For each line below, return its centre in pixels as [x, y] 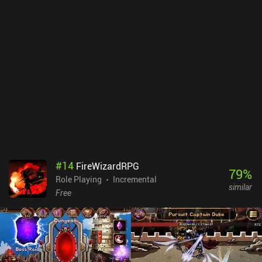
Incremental [135, 180]
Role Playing [79, 180]
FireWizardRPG [108, 166]
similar [240, 187]
